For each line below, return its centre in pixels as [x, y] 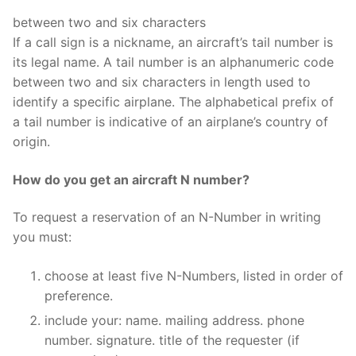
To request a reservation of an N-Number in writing [167, 217]
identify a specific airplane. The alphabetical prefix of [173, 101]
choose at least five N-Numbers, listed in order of [194, 276]
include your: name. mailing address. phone [174, 321]
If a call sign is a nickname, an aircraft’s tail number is [173, 42]
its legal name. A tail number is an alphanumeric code [173, 62]
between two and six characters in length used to [162, 81]
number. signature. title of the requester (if [172, 341]
